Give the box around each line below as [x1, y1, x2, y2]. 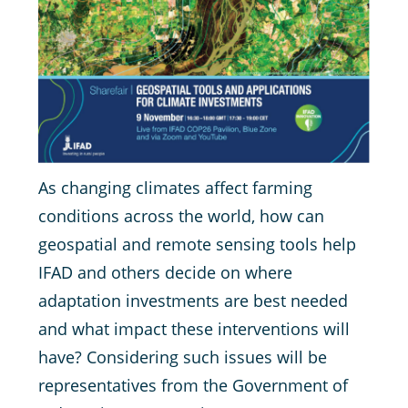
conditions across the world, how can [38, 204, 324, 227]
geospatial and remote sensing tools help [38, 232, 356, 255]
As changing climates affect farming [38, 176, 312, 199]
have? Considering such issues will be [38, 345, 327, 368]
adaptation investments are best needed [38, 289, 348, 311]
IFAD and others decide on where [38, 260, 292, 283]
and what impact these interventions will [38, 317, 350, 340]
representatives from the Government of [38, 373, 348, 396]
